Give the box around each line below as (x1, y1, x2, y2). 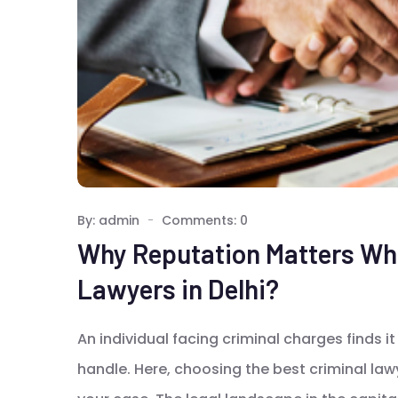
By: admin (77, 211, 139, 229)
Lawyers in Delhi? (77, 272, 279, 305)
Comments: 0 (162, 211, 248, 229)
